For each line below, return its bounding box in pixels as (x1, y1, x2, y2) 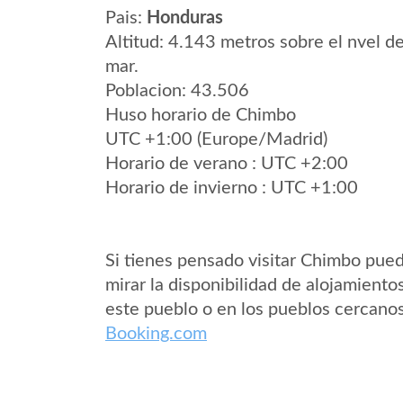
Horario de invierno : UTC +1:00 (105, 179, 358, 197)
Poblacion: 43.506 (105, 82, 249, 100)
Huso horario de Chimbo (105, 106, 296, 124)
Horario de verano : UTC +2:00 (105, 155, 348, 173)
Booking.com (105, 325, 207, 343)
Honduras (147, 9, 223, 27)
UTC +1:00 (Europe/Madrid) (105, 130, 327, 148)
